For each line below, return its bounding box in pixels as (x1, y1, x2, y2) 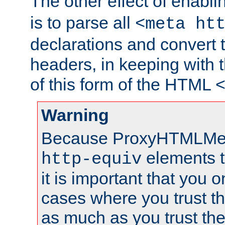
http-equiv (41, 150, 142, 169)
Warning (41, 105, 109, 125)
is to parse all (30, 13, 135, 33)
